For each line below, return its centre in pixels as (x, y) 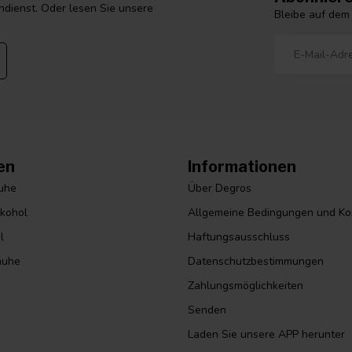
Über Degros (220, 189)
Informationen (242, 167)
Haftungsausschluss (239, 237)
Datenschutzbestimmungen (256, 262)
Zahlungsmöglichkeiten (246, 286)
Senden (207, 310)
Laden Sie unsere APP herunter (266, 335)
